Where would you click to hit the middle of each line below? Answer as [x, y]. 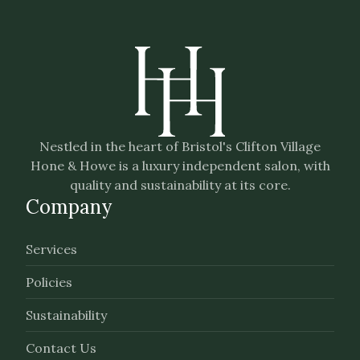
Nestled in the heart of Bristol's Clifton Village [180, 146]
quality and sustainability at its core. [180, 185]
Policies [49, 282]
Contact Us [61, 348]
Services [51, 249]
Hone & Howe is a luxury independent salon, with [180, 166]
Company [69, 207]
